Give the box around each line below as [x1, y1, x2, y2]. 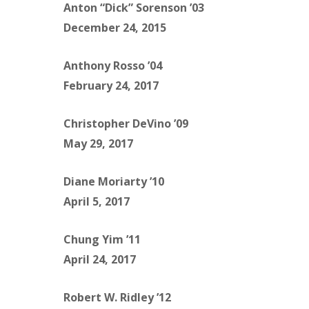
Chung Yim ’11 [63, 232, 141, 248]
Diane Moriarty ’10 [63, 174, 164, 190]
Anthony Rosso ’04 [63, 58, 162, 74]
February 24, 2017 [63, 78, 159, 94]
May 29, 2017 [63, 136, 133, 152]
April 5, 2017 [63, 194, 130, 210]
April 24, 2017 [63, 252, 136, 268]
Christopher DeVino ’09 [63, 116, 188, 132]
